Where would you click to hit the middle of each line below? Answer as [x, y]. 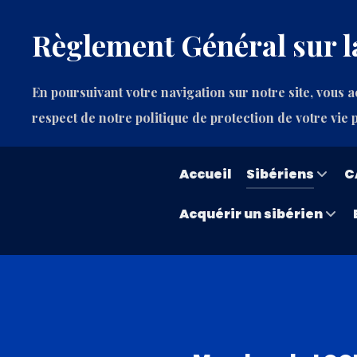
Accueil [205, 175]
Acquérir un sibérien [251, 214]
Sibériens [280, 175]
